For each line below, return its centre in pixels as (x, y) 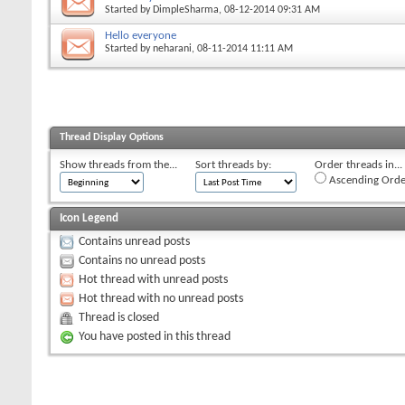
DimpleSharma (186, 9)
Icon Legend (89, 218)
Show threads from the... (118, 165)
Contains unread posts (134, 241)
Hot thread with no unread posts (161, 298)
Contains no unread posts (142, 260)
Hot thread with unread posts (153, 279)
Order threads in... (358, 165)
